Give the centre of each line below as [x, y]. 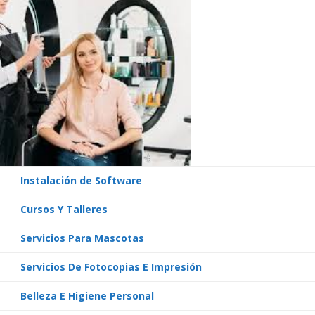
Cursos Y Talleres [64, 209]
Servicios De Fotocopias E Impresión [111, 267]
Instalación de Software [81, 180]
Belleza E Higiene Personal [87, 296]
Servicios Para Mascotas [82, 238]
